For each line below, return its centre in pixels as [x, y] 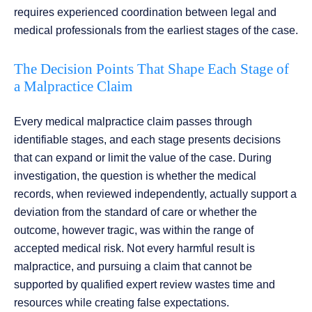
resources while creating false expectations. [122, 303]
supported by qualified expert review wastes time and [145, 285]
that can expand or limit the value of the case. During [143, 158]
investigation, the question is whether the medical [135, 176]
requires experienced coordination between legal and [145, 13]
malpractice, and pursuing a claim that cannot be [133, 267]
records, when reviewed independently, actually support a [155, 194]
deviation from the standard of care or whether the [135, 212]
